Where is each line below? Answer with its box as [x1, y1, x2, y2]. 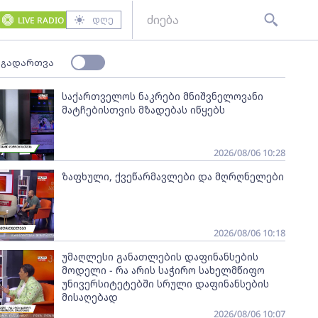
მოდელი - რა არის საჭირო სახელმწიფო [61, 263, 265, 278]
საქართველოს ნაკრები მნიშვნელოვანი [61, 89, 263, 104]
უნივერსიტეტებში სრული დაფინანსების [61, 277, 269, 291]
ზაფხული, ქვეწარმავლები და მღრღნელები [61, 170, 284, 184]
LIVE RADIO [17, 13, 64, 26]
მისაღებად [61, 290, 118, 305]
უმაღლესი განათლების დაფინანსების [61, 250, 258, 264]
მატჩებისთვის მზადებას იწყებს [61, 103, 225, 117]
